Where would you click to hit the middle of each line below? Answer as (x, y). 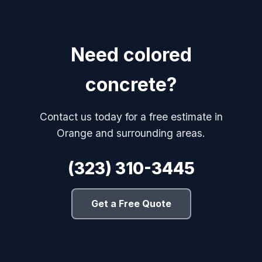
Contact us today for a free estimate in (131, 116)
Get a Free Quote (131, 203)
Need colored (131, 54)
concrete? (131, 84)
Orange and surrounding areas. (131, 133)
